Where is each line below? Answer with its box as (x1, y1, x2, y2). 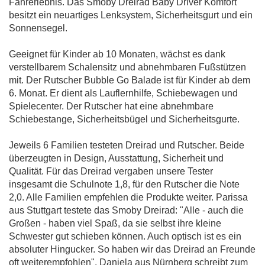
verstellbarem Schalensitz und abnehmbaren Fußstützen (9, 62, 246, 73)
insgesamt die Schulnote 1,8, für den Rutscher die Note (9, 179, 240, 190)
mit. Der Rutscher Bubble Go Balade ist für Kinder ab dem (9, 75, 250, 86)
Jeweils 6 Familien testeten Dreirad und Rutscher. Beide (9, 140, 244, 151)
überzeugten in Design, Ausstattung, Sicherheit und (9, 153, 224, 164)
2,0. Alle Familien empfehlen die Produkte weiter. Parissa (9, 192, 248, 203)
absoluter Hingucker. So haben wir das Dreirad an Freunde (9, 244, 256, 255)
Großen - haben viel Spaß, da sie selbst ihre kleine (9, 218, 221, 229)
